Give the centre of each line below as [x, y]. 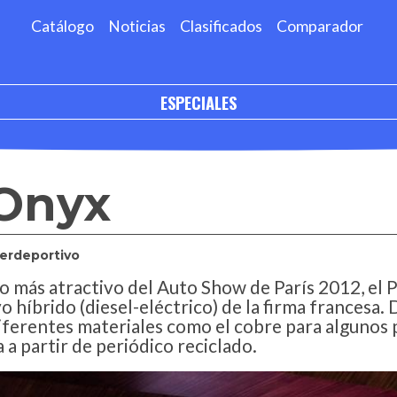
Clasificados [222, 26]
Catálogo [63, 26]
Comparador [320, 26]
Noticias [137, 26]
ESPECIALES [198, 102]
